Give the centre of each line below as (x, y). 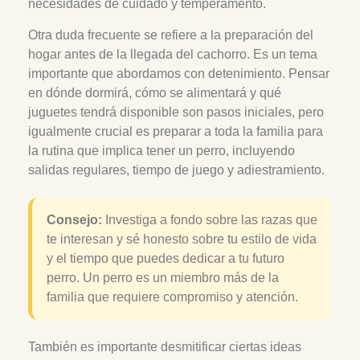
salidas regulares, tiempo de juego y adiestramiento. (176, 170)
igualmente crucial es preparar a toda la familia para (176, 131)
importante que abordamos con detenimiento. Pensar (179, 73)
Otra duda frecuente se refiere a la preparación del (171, 35)
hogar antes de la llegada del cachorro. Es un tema (173, 54)
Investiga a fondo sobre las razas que (210, 219)
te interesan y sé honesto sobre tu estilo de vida (182, 239)
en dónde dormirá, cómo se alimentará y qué (155, 92)
